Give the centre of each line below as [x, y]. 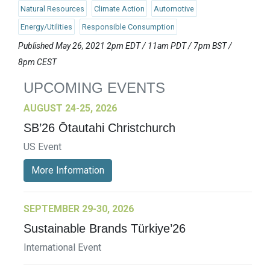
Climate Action [119, 8]
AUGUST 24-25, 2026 [70, 108]
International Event [62, 247]
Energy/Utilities [47, 27]
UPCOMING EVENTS [94, 87]
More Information [68, 170]
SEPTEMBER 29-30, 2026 [79, 209]
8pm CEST [37, 62]
